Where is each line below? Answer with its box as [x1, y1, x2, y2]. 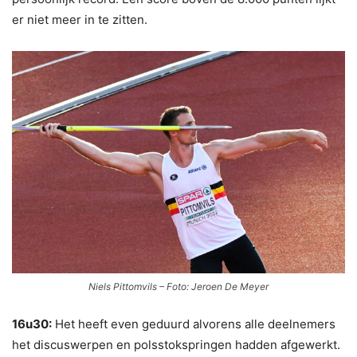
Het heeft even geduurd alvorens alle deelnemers [52, 316, 335, 331]
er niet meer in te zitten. [12, 11, 147, 27]
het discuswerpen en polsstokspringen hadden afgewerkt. [12, 336, 340, 352]
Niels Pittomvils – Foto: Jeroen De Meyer [88, 280, 269, 292]
